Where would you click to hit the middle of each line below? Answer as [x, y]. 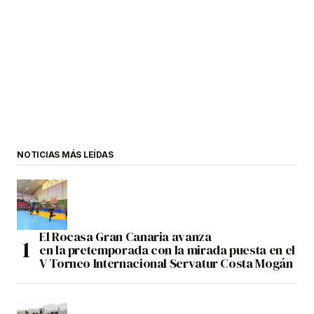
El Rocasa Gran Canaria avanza [125, 237]
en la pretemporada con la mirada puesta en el [167, 250]
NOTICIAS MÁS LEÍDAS [65, 155]
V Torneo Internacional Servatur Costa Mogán [166, 264]
